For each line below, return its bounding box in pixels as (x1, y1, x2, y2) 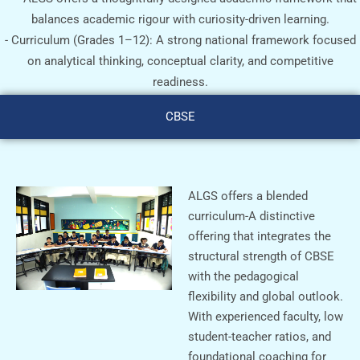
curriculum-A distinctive (188, 208, 315, 223)
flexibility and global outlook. (188, 288, 343, 304)
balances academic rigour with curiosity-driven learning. (31, 11, 329, 27)
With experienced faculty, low (188, 309, 343, 324)
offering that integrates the (188, 228, 331, 243)
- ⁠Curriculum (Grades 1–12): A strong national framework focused (4, 32, 356, 47)
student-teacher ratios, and (188, 329, 331, 344)
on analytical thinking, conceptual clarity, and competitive (27, 53, 333, 68)
